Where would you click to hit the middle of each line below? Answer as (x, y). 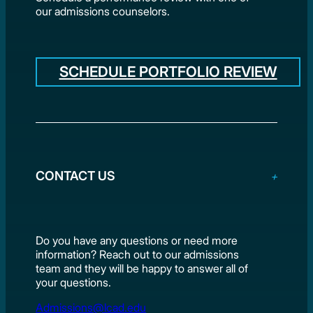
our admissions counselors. (103, 11)
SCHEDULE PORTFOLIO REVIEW (168, 72)
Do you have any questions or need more (137, 240)
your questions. (74, 282)
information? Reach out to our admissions (138, 254)
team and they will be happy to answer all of (142, 268)
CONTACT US (76, 175)
